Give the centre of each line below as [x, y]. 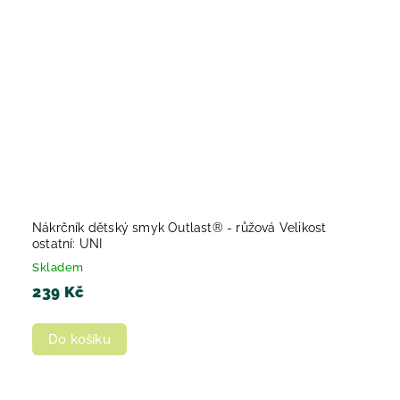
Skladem [58, 267]
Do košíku [79, 339]
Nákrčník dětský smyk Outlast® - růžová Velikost [179, 227]
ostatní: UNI [67, 243]
